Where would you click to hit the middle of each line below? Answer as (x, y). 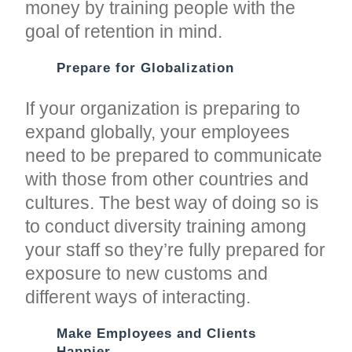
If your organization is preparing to (163, 108)
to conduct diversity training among (166, 226)
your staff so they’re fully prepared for (176, 249)
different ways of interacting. (138, 297)
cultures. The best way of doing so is (172, 202)
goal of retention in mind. (124, 31)
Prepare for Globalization (146, 68)
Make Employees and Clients (157, 333)
